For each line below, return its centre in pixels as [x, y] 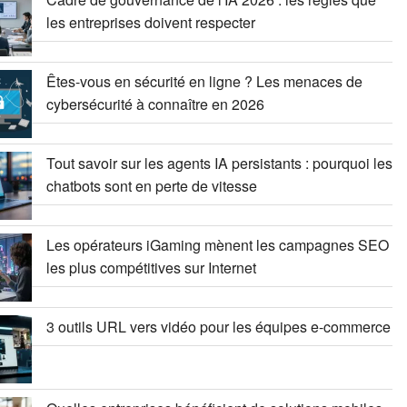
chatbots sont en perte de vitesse [151, 185]
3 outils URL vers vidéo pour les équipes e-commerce [218, 326]
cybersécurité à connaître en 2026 [155, 104]
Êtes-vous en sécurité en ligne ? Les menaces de [204, 81]
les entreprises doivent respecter [150, 22]
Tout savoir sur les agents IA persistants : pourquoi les [219, 163]
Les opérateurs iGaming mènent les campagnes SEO [217, 244]
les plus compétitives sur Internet [151, 267]
